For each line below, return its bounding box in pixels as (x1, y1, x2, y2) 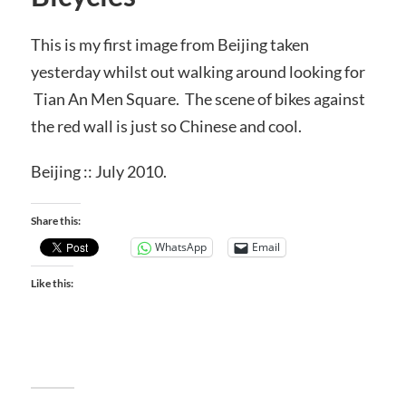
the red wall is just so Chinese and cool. (30, 116, 302, 136)
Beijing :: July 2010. (30, 160, 167, 181)
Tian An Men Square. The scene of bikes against (30, 89, 365, 109)
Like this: (30, 275, 73, 290)
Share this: (30, 213, 81, 227)
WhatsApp (154, 239, 207, 256)
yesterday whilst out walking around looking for (30, 62, 365, 82)
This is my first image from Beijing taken (30, 34, 309, 54)
